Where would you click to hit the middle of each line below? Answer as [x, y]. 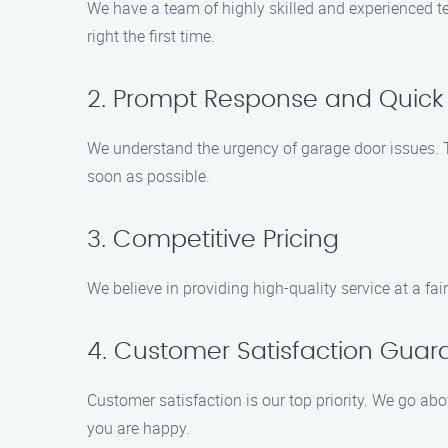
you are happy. [138, 428]
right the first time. [151, 36]
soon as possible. [148, 176]
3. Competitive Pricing [213, 240]
